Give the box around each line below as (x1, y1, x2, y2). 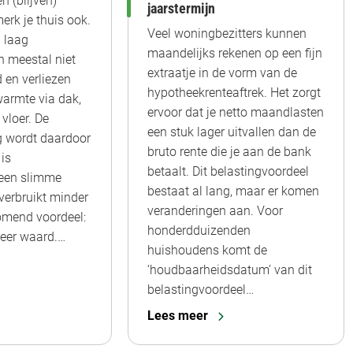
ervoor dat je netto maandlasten (147, 105, 324, 121)
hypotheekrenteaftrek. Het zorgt (147, 85, 321, 101)
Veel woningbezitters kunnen (147, 26, 307, 42)
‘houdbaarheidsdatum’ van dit (147, 262, 312, 278)
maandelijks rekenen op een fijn (147, 46, 322, 61)
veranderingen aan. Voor (147, 203, 283, 219)
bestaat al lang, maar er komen (147, 184, 319, 199)
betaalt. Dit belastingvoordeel (147, 164, 309, 180)
